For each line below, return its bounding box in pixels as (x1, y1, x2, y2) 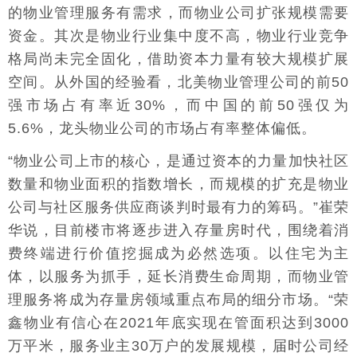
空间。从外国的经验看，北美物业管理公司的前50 (8, 74, 349, 90)
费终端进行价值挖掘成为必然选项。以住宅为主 (8, 245, 349, 261)
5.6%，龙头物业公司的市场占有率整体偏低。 (8, 120, 316, 136)
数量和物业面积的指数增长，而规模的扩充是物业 (8, 176, 349, 192)
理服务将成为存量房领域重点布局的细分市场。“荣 (8, 292, 349, 308)
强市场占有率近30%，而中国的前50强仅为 (8, 97, 349, 113)
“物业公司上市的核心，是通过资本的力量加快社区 (8, 153, 349, 169)
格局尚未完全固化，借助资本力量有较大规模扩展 (8, 51, 349, 67)
